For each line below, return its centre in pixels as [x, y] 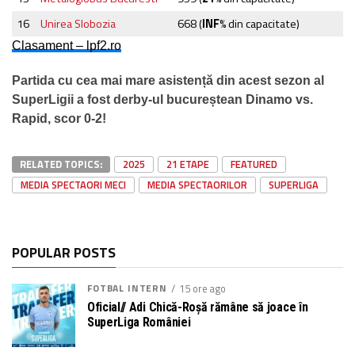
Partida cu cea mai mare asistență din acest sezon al [168, 80]
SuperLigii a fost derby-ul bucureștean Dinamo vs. [162, 99]
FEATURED [254, 164]
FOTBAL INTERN [127, 288]
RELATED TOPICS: [61, 164]
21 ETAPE [188, 164]
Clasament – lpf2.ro [67, 45]
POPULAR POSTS [64, 252]
